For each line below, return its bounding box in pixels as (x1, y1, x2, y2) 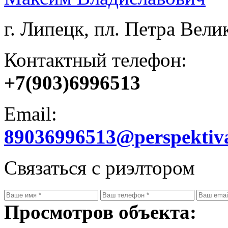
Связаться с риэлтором (4, 156, 195, 179)
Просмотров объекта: (4, 201, 196, 223)
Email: (4, 102, 57, 125)
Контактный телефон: (4, 48, 187, 71)
